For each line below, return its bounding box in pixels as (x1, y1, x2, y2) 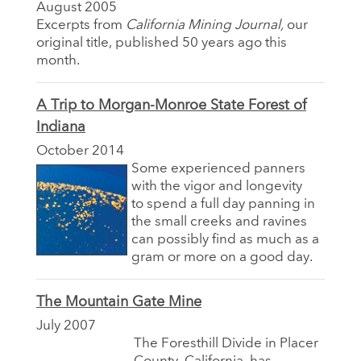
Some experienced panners (131, 161, 305, 176)
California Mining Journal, (126, 18, 287, 32)
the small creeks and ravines (131, 214, 307, 229)
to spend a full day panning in (131, 197, 315, 211)
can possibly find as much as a (131, 232, 319, 247)
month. (36, 53, 80, 68)
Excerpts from (36, 18, 126, 32)
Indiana (36, 119, 85, 135)
